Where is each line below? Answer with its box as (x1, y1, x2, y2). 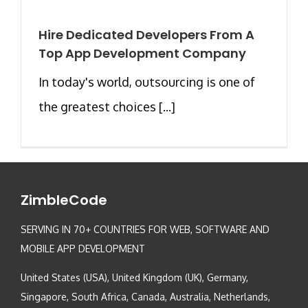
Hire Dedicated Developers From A (38, 25, 254, 43)
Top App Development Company (38, 44, 246, 62)
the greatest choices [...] (38, 98, 175, 114)
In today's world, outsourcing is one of (38, 74, 255, 89)
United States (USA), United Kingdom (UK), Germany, (21, 271, 248, 283)
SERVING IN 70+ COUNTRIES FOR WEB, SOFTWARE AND (21, 223, 269, 235)
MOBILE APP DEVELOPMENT (21, 242, 145, 254)
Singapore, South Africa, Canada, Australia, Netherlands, (21, 290, 270, 302)
